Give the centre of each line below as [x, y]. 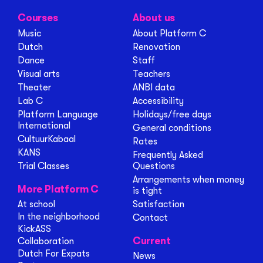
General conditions [172, 128]
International [44, 125]
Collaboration [46, 241]
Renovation [156, 47]
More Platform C [58, 189]
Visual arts [39, 74]
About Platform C [169, 33]
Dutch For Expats [54, 253]
